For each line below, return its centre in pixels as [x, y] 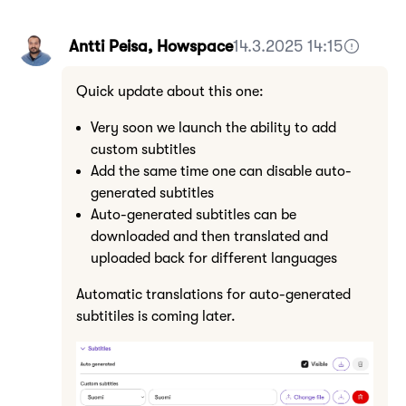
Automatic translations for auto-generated [213, 295]
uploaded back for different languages [214, 258]
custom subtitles [143, 150]
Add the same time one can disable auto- [221, 171]
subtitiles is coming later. [156, 316]
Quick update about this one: [170, 92]
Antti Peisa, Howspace [151, 46]
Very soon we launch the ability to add [213, 128]
